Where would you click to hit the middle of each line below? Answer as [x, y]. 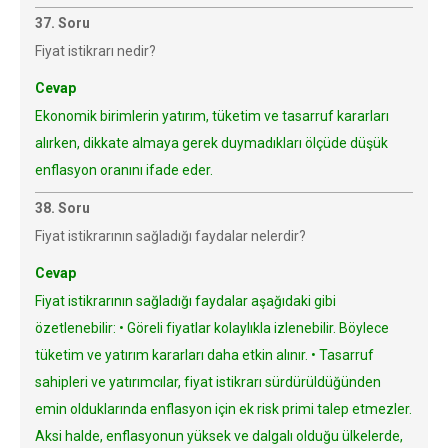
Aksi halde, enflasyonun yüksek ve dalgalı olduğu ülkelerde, [219, 436]
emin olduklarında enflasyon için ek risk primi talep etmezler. [223, 409]
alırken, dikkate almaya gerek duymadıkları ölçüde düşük [211, 143]
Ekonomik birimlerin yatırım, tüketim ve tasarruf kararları [212, 116]
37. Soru [62, 23]
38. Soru [62, 208]
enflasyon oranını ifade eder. [124, 170]
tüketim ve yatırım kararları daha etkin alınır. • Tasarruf [204, 355]
